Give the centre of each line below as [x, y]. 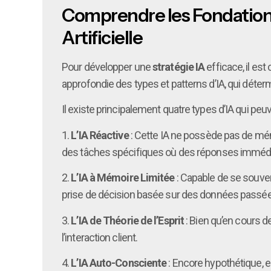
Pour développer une [107, 67]
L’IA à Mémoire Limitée [123, 178]
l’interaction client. [100, 237]
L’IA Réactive [100, 135]
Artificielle [102, 38]
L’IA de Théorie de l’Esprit [128, 220]
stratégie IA [179, 67]
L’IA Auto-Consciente [119, 263]
